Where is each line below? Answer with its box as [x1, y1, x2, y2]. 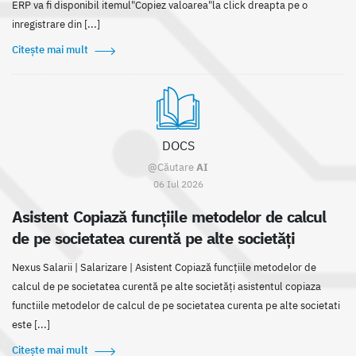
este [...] [12, 318, 50, 332]
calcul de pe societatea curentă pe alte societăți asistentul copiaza [12, 280, 321, 294]
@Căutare [148, 161, 196, 175]
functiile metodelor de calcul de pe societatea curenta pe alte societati [12, 299, 340, 313]
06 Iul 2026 [153, 177, 203, 191]
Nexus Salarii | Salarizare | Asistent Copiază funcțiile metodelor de [12, 261, 316, 275]
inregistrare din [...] [12, 17, 100, 32]
